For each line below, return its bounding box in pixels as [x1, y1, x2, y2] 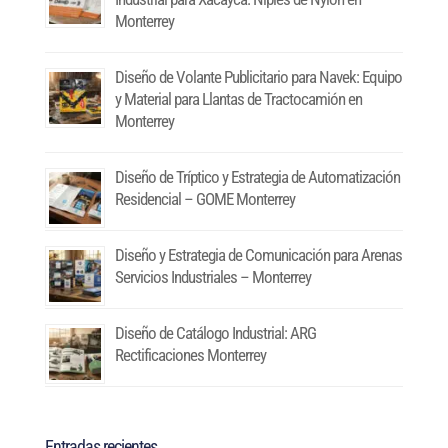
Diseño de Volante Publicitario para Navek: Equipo [114, 67, 402, 88]
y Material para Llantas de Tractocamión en [114, 89, 362, 110]
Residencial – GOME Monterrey [114, 189, 295, 210]
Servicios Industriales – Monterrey [114, 267, 311, 288]
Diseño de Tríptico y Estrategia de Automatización [114, 167, 400, 188]
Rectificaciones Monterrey [114, 345, 266, 366]
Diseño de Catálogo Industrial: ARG [114, 323, 316, 344]
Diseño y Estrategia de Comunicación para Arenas [114, 245, 402, 266]
